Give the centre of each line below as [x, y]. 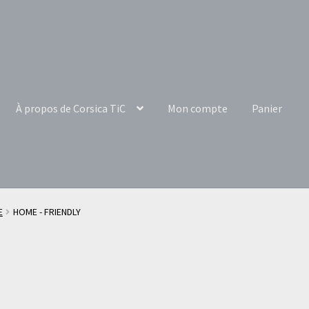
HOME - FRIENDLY [47, 211]
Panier [267, 108]
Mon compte [198, 108]
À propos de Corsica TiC [71, 108]
